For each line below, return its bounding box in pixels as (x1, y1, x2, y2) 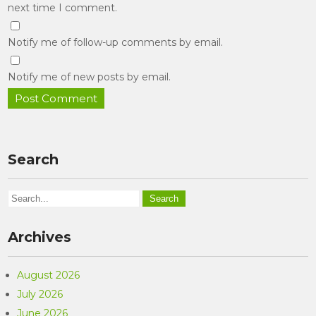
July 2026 (17, 288, 63, 300)
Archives (8, 229, 72, 245)
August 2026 (17, 269, 80, 281)
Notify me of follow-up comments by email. (8, 36, 224, 49)
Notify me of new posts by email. (8, 71, 171, 83)
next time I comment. (8, 1, 118, 14)
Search (8, 151, 59, 168)
